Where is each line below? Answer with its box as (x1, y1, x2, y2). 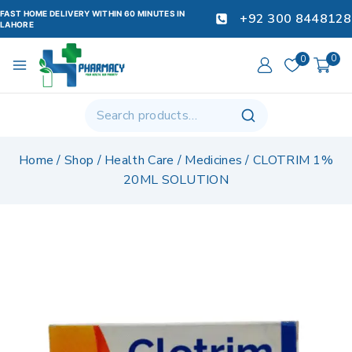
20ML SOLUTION (123, 171, 229, 189)
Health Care (104, 152, 174, 170)
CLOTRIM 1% (253, 152, 334, 170)
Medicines (185, 152, 243, 170)
